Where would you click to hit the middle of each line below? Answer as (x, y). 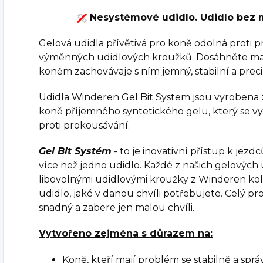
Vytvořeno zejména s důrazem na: (126, 233)
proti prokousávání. (84, 125)
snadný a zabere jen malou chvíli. (117, 208)
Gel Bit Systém (75, 151)
